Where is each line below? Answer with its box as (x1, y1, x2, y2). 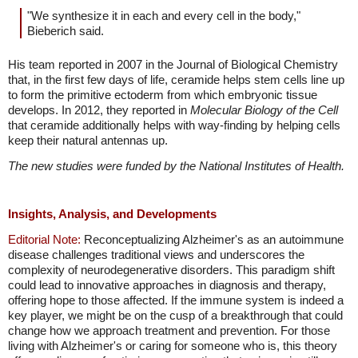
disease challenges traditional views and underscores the (8, 248, 304, 261)
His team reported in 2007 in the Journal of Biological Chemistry (8, 58, 338, 71)
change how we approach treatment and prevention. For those (8, 324, 330, 337)
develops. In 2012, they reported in (8, 103, 190, 117)
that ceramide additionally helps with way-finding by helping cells (8, 118, 340, 132)
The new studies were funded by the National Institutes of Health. (8, 159, 344, 173)
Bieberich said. (27, 24, 104, 38)
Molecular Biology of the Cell (190, 103, 338, 117)
